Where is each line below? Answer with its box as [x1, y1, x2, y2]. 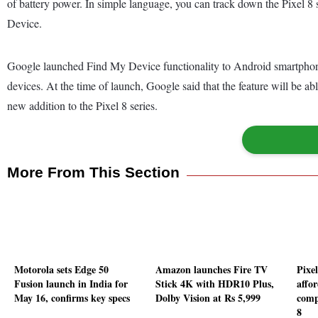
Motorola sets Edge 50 [14, 262, 109, 278]
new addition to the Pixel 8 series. [7, 97, 158, 113]
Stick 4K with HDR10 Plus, [155, 276, 274, 292]
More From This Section [7, 163, 180, 180]
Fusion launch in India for [14, 276, 128, 292]
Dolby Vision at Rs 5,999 [155, 290, 261, 306]
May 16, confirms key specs [14, 290, 130, 306]
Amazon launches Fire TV [155, 262, 268, 278]
